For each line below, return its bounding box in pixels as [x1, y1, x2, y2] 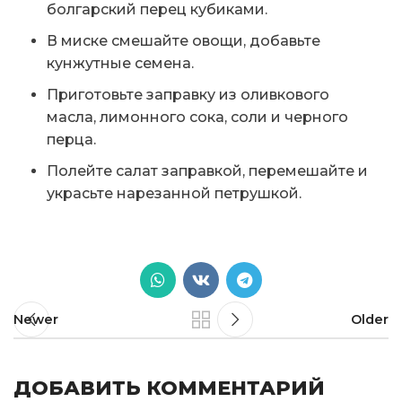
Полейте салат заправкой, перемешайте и [47, 162, 368, 180]
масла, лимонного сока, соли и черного [47, 109, 348, 127]
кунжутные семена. [47, 55, 194, 73]
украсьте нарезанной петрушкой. [47, 185, 301, 203]
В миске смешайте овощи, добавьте [47, 32, 320, 50]
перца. [47, 131, 96, 149]
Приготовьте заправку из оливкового [47, 86, 329, 104]
